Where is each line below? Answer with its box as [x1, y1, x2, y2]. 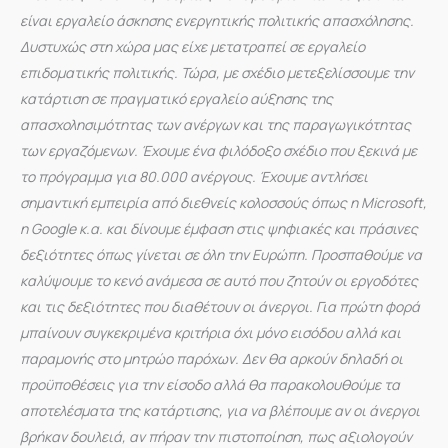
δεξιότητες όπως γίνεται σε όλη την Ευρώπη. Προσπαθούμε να [20, 244, 422, 264]
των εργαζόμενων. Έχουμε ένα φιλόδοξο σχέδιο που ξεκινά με [20, 140, 417, 160]
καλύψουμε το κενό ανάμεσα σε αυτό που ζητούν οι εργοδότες [20, 270, 418, 290]
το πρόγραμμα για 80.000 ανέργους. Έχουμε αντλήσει [20, 166, 368, 186]
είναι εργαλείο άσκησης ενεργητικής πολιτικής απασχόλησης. [20, 10, 414, 30]
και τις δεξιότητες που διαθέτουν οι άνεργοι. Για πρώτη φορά [20, 296, 420, 316]
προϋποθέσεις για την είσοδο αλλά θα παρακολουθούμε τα [20, 374, 400, 394]
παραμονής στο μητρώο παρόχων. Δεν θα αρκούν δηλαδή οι [20, 348, 403, 368]
